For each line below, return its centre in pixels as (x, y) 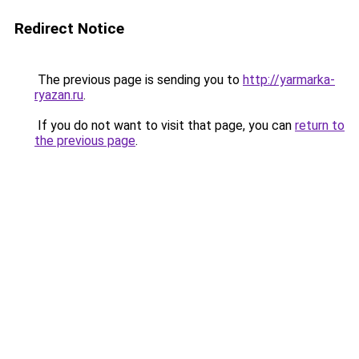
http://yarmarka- (289, 80)
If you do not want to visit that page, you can (165, 125)
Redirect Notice (69, 28)
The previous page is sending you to (139, 80)
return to (320, 125)
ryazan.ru (59, 95)
